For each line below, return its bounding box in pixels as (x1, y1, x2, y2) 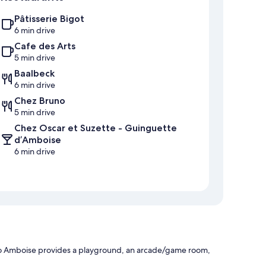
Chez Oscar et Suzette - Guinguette (14, 122, 177, 134)
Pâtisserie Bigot (14, 13, 84, 25)
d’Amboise (14, 134, 61, 146)
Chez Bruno (14, 95, 65, 107)
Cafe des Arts (14, 40, 75, 52)
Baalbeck (14, 68, 55, 80)
